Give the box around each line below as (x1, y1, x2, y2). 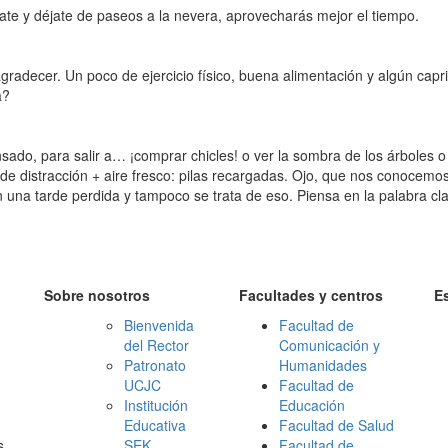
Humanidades (279, 355, 367, 375)
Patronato (124, 355, 186, 375)
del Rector (124, 335, 189, 355)
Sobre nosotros (44, 285, 150, 305)
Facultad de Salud (279, 415, 394, 435)
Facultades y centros (239, 285, 383, 305)
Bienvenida (124, 315, 194, 335)
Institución (124, 395, 188, 415)
